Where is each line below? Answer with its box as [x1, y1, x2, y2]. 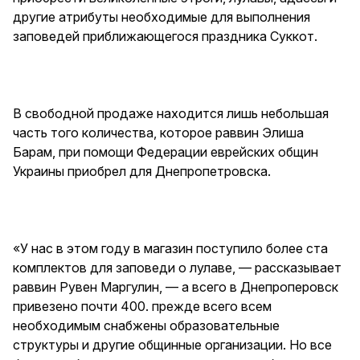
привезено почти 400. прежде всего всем [13, 298, 272, 314]
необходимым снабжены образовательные [13, 317, 280, 333]
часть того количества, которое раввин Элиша [13, 125, 304, 141]
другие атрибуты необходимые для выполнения [13, 9, 310, 25]
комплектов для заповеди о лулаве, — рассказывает [13, 260, 342, 276]
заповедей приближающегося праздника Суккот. [13, 28, 317, 44]
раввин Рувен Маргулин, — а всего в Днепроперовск [13, 279, 338, 295]
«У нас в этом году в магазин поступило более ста [13, 240, 328, 256]
